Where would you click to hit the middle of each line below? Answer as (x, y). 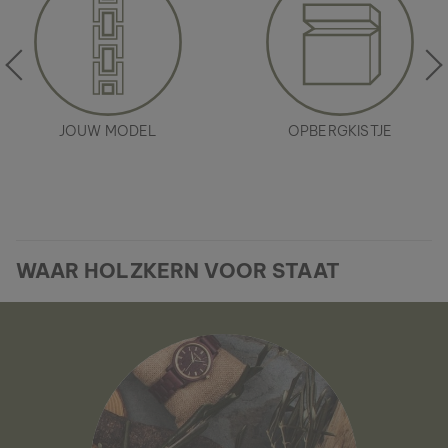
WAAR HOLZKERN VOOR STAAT (178, 270)
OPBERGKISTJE (340, 131)
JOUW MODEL (108, 131)
